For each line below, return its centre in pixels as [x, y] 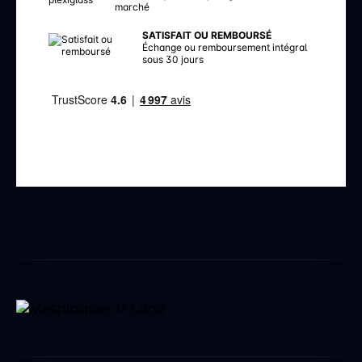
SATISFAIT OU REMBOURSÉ [207, 35]
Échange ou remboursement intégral [225, 47]
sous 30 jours [173, 59]
